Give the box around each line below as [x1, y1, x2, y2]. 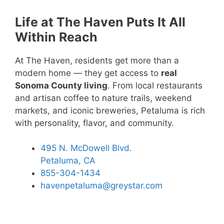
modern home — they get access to [15, 67, 161, 78]
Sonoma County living [15, 80, 107, 90]
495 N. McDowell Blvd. [40, 143, 132, 153]
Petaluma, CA [40, 155, 95, 166]
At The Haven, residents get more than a [15, 55, 179, 65]
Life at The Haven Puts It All [15, 14, 185, 29]
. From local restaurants [107, 80, 202, 90]
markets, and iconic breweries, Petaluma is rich [15, 105, 205, 115]
